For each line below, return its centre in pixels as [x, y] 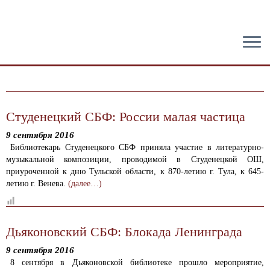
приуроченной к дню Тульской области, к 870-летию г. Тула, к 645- [135, 171]
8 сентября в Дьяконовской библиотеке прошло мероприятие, [137, 262]
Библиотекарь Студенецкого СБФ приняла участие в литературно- [137, 147]
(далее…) [85, 184]
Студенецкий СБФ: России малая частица [126, 117]
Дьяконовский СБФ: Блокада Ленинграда [124, 232]
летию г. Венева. [37, 184]
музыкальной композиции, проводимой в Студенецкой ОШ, [135, 159]
